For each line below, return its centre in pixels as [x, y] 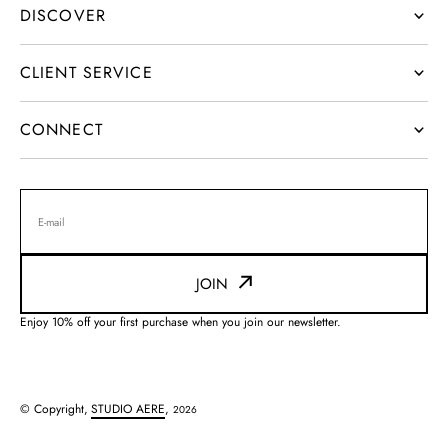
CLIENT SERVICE [86, 72]
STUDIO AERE [128, 409]
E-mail [51, 221]
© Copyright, [54, 409]
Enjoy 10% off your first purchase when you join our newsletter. [180, 322]
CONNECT [61, 129]
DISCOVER [63, 15]
